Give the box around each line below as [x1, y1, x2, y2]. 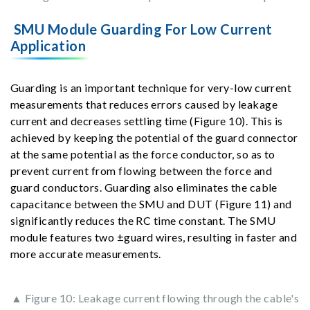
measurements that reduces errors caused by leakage [10, 97, 278, 111]
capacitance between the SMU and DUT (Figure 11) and [10, 197, 292, 210]
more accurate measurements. [10, 246, 161, 260]
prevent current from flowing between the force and [10, 163, 273, 177]
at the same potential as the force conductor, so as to [10, 147, 275, 161]
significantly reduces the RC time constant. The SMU [10, 213, 276, 227]
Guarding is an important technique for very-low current [10, 80, 292, 94]
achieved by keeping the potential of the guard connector [10, 130, 298, 144]
